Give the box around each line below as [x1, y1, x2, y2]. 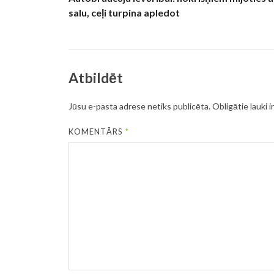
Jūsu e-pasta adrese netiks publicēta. [68, 101, 210, 112]
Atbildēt [68, 69, 123, 87]
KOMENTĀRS [68, 127, 126, 137]
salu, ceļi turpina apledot [68, 7, 180, 19]
